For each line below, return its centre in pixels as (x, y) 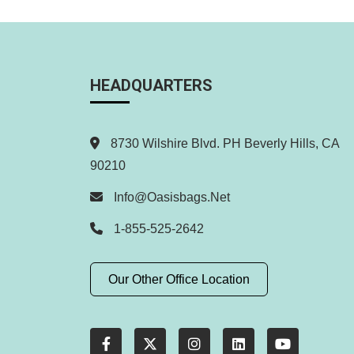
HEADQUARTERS (151, 86)
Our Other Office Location (179, 279)
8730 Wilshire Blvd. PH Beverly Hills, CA (223, 144)
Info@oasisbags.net (172, 198)
